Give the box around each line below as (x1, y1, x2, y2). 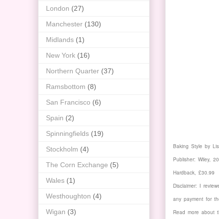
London (46, 4, 69, 13)
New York (46, 51, 75, 60)
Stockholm (46, 145, 78, 153)
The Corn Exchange (46, 161, 108, 169)
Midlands (46, 36, 74, 44)
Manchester (46, 20, 83, 28)
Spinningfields (46, 130, 89, 138)
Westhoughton (46, 192, 91, 200)
